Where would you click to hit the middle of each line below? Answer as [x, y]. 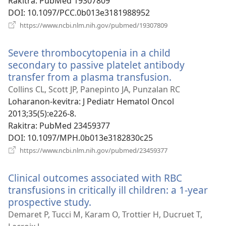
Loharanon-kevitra [43, 101]
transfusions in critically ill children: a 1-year [108, 190]
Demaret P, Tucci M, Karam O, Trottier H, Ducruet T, [105, 214]
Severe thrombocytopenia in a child [89, 52]
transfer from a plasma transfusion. [90, 77]
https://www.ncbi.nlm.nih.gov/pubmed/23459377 [93, 150]
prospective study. [50, 202]
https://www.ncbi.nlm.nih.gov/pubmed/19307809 [93, 25]
